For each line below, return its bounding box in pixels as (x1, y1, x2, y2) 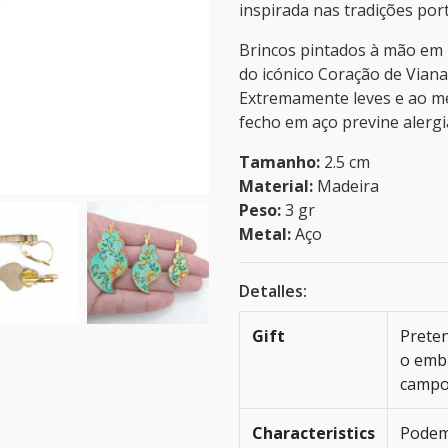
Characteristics (252, 422, 375, 444)
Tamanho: (239, 151, 320, 173)
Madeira (313, 175, 379, 197)
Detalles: (239, 280, 307, 302)
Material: (239, 175, 313, 197)
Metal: (239, 223, 291, 245)
